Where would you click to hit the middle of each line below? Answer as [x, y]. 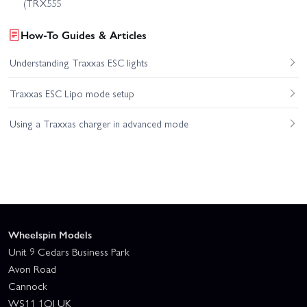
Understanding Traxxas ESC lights [78, 63]
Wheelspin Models [50, 235]
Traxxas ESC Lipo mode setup [72, 93]
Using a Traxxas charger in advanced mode [99, 123]
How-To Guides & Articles [84, 35]
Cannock [28, 286]
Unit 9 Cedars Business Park [69, 252]
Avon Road [32, 269]
